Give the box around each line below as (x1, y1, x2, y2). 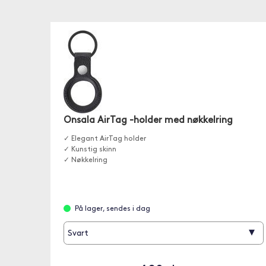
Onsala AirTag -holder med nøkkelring (63, 116, 233, 125)
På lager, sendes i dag (74, 205, 150, 213)
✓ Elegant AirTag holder (63, 135, 146, 142)
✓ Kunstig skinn (63, 146, 116, 153)
